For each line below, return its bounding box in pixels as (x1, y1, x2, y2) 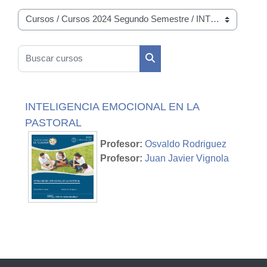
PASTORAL (25, 116, 82, 129)
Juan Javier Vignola (145, 153, 229, 163)
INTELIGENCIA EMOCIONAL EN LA (25, 100, 199, 113)
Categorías (17, 20, 64, 31)
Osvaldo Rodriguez (145, 138, 227, 149)
